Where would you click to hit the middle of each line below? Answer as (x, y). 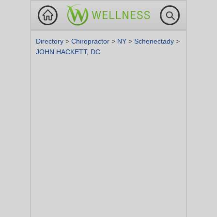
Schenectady (155, 41)
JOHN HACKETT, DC (68, 52)
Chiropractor (91, 41)
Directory (51, 41)
